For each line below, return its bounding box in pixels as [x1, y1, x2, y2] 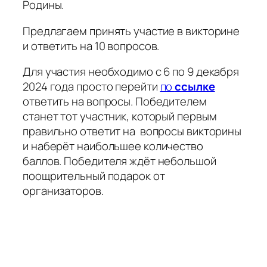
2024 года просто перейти [23, 79, 160, 95]
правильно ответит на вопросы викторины [23, 123, 242, 139]
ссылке [175, 79, 215, 95]
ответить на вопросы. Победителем [23, 94, 207, 110]
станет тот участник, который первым [23, 108, 217, 125]
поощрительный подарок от [23, 168, 165, 184]
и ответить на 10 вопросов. [23, 38, 160, 54]
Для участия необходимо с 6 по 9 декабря [23, 64, 240, 80]
